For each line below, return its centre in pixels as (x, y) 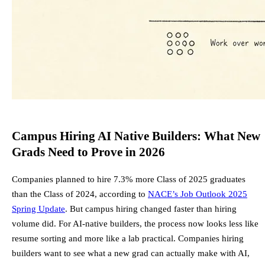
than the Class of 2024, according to (80, 194)
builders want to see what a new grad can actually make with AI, (131, 253)
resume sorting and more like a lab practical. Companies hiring (128, 238)
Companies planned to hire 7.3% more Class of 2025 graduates (129, 179)
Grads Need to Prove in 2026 (88, 152)
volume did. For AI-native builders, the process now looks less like (135, 224)
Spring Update (38, 209)
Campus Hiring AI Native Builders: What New (136, 136)
